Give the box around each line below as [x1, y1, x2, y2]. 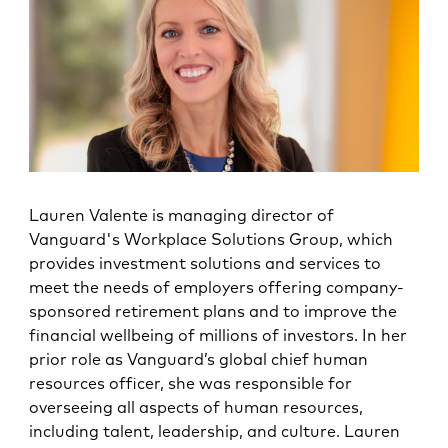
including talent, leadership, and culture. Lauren [29, 421, 401, 442]
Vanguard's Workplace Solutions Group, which [29, 229, 394, 250]
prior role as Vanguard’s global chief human [29, 349, 369, 370]
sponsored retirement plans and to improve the [29, 301, 398, 322]
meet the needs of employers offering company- [29, 277, 405, 298]
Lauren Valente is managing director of [29, 205, 335, 226]
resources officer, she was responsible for [29, 373, 353, 394]
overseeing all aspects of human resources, [29, 397, 364, 418]
